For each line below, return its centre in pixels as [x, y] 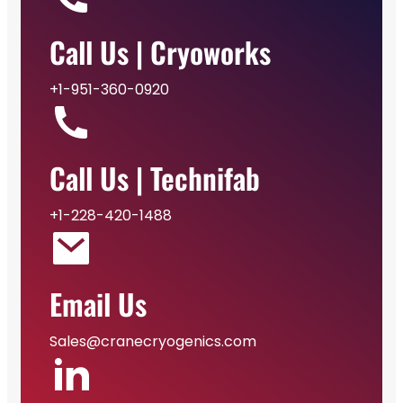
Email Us [98, 303]
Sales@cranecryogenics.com [153, 341]
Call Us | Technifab [155, 177]
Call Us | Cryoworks [160, 51]
